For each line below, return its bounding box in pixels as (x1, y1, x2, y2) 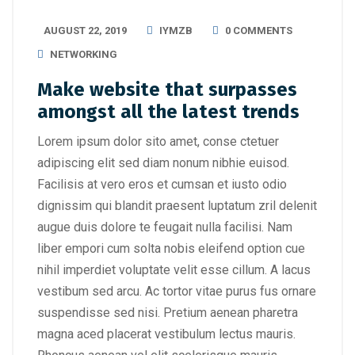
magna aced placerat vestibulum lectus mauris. (37, 326, 296, 342)
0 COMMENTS (225, 25, 292, 36)
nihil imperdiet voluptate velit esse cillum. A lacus (37, 262, 311, 277)
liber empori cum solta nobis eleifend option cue (37, 241, 305, 256)
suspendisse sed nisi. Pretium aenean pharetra (37, 305, 298, 320)
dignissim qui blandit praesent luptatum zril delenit (37, 198, 317, 213)
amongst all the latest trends (37, 101, 300, 123)
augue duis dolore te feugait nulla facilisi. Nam (37, 219, 292, 235)
